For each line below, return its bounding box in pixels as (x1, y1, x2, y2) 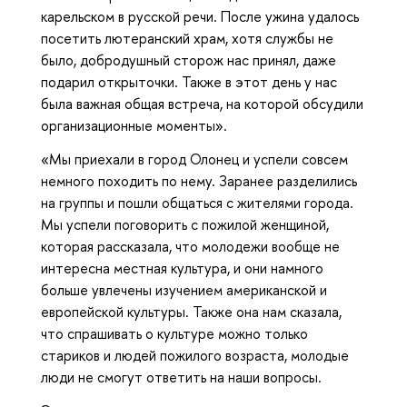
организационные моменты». (41, 115, 231, 136)
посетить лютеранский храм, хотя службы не (41, 28, 333, 49)
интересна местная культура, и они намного (41, 257, 323, 278)
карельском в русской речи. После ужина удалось (41, 6, 359, 27)
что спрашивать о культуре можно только (41, 323, 308, 343)
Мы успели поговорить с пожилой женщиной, (41, 213, 329, 234)
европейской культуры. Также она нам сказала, (41, 301, 342, 322)
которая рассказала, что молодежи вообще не (41, 235, 340, 256)
